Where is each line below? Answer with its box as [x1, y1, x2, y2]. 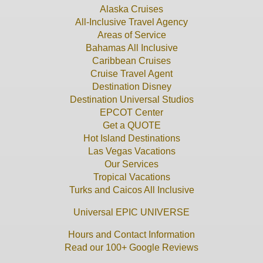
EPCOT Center [100, 107, 163, 117]
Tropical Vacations [93, 171, 170, 182]
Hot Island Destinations [83, 133, 180, 143]
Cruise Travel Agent [90, 68, 173, 79]
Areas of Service [97, 29, 166, 40]
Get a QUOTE [102, 120, 161, 130]
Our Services [104, 159, 159, 169]
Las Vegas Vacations [87, 146, 176, 156]
